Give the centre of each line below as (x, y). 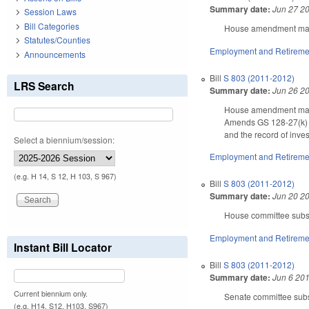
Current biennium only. (51, 293)
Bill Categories (52, 26)
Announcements (55, 54)
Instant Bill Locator (63, 247)
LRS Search (44, 86)
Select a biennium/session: (64, 139)
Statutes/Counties (57, 40)
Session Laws (50, 12)
